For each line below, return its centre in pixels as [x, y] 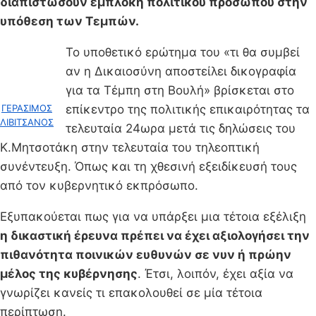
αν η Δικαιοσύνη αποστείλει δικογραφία [181, 72]
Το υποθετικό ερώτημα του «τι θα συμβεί [183, 53]
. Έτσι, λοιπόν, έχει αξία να [215, 274]
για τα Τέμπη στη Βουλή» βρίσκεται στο [180, 91]
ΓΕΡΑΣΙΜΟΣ [27, 108]
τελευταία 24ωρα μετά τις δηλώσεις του [181, 129]
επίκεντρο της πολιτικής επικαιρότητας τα [188, 110]
